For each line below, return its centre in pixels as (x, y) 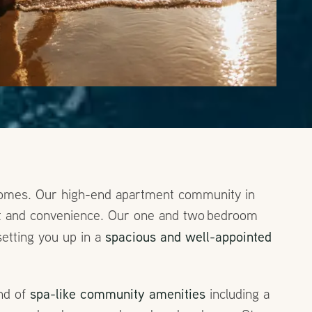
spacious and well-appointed (188, 236)
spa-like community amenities (118, 294)
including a (237, 294)
